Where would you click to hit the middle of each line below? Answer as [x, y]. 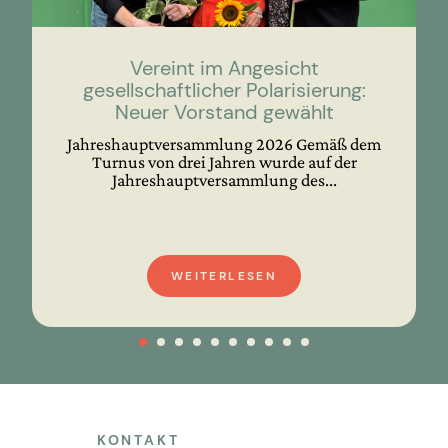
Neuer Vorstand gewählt [224, 111]
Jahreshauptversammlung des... [224, 179]
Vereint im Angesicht [224, 67]
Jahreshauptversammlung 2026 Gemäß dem [224, 143]
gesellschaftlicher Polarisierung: [224, 89]
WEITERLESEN [224, 275]
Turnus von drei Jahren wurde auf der [224, 161]
